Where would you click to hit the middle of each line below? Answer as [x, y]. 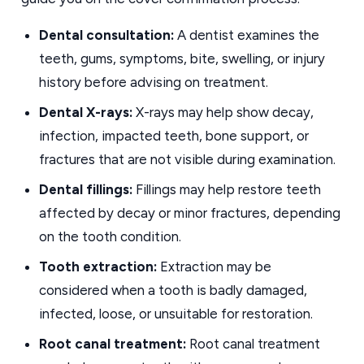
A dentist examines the [247, 35]
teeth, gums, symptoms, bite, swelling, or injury [182, 58]
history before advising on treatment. [154, 82]
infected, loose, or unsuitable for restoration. [176, 314]
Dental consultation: [106, 35]
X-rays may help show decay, [223, 112]
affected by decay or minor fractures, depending [190, 213]
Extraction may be [214, 266]
